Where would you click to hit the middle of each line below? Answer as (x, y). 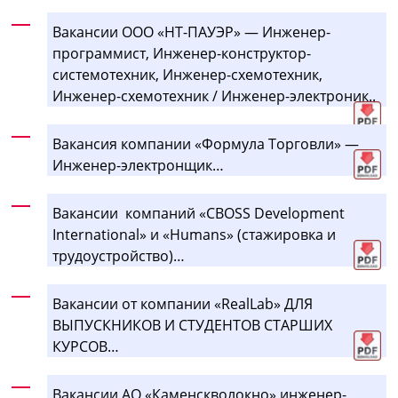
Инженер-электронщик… (139, 165)
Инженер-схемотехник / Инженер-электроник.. (215, 96)
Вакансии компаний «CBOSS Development (199, 213)
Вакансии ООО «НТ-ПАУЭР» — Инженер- (192, 32)
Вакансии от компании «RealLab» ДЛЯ (183, 303)
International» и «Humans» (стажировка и (195, 234)
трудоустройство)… (121, 255)
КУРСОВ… (86, 346)
